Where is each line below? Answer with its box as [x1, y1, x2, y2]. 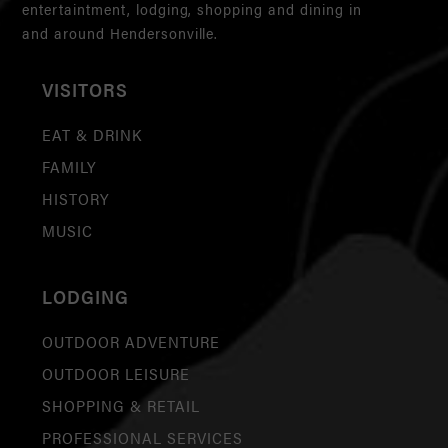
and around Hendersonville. [22, 21, 219, 43]
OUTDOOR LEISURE [42, 361, 190, 385]
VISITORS [42, 74, 129, 103]
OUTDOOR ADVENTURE [42, 329, 220, 353]
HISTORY [42, 186, 110, 210]
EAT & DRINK [42, 122, 142, 146]
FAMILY [42, 154, 97, 178]
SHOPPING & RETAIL [42, 393, 200, 417]
